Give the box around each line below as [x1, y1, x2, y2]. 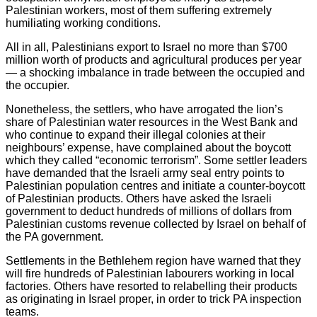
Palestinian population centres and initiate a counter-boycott [6, 179, 305, 192]
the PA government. [6, 230, 103, 243]
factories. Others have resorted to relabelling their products [6, 279, 297, 292]
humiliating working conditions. [6, 16, 161, 29]
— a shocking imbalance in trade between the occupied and [6, 66, 305, 79]
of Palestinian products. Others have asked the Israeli [6, 192, 272, 204]
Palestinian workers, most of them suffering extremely [6, 4, 272, 16]
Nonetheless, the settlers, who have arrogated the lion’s [6, 103, 283, 115]
